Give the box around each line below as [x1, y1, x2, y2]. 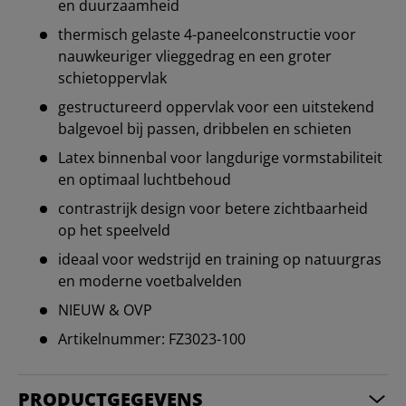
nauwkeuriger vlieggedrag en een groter [58, 46, 332, 67]
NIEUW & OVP [58, 300, 152, 321]
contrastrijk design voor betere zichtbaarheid [58, 198, 368, 219]
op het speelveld [58, 220, 170, 241]
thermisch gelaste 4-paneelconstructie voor [58, 24, 356, 45]
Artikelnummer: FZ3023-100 [58, 329, 246, 350]
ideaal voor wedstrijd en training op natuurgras [58, 249, 382, 270]
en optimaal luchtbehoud [58, 169, 231, 190]
